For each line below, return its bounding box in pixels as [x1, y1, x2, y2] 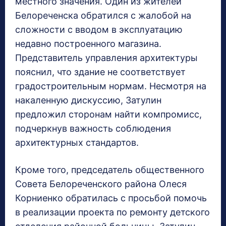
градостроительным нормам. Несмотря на [15, 81, 206, 92]
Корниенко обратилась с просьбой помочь [15, 193, 207, 204]
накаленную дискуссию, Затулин [15, 95, 161, 106]
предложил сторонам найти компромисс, [15, 109, 202, 120]
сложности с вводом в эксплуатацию [15, 24, 183, 35]
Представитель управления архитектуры [15, 52, 198, 64]
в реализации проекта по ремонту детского [15, 207, 210, 218]
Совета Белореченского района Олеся [15, 179, 187, 190]
